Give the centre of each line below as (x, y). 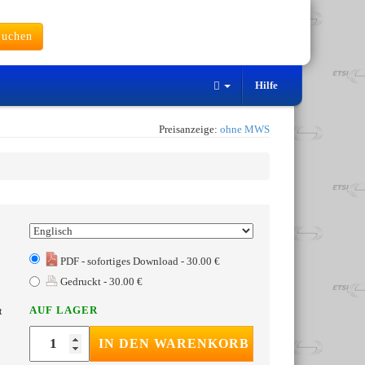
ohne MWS (245, 130)
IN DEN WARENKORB (174, 344)
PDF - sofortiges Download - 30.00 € (139, 262)
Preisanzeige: (189, 130)
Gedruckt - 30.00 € (100, 282)
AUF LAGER (64, 310)
